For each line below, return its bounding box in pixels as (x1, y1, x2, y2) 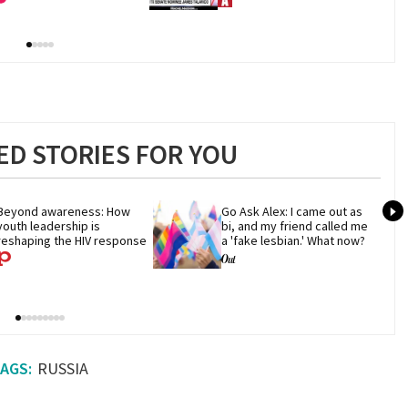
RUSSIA (36, 358, 88, 380)
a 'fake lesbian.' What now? (221, 231, 366, 249)
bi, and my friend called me (221, 217, 369, 234)
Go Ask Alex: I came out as (221, 202, 363, 219)
